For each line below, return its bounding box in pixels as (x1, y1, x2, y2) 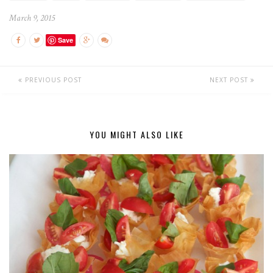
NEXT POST (210, 75, 250, 84)
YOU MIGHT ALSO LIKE (89, 127, 184, 141)
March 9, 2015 (9, 12, 55, 24)
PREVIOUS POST (23, 75, 82, 84)
